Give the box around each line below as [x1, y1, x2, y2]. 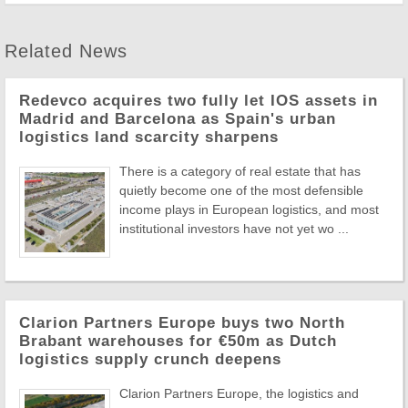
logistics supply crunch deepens [19, 351, 281, 368]
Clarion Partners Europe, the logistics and [119, 386, 359, 401]
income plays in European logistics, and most [119, 202, 379, 217]
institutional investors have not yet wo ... [119, 221, 349, 236]
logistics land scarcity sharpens [19, 128, 279, 146]
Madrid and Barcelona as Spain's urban [19, 110, 336, 127]
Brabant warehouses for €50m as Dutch [19, 332, 337, 350]
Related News [5, 41, 127, 61]
